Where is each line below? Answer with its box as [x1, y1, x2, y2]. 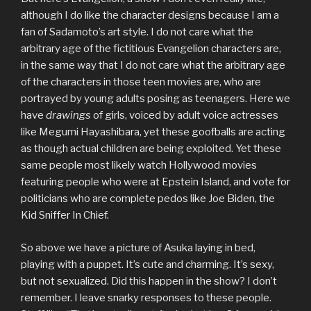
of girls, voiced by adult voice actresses [91, 109, 278, 122]
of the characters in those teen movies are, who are [21, 76, 261, 89]
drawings [46, 109, 91, 122]
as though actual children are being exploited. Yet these [21, 142, 281, 155]
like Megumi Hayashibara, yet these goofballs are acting [21, 126, 285, 139]
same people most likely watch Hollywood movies [21, 159, 257, 172]
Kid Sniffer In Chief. [21, 209, 109, 222]
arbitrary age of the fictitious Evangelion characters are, [21, 42, 281, 56]
